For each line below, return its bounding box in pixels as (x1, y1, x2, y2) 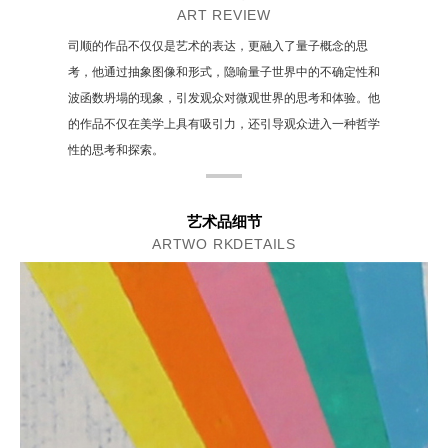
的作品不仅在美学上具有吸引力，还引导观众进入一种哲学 (68, 117, 380, 132)
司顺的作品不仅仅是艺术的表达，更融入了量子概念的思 (68, 39, 368, 54)
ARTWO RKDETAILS (152, 236, 296, 253)
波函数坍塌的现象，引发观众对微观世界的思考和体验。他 (68, 91, 380, 106)
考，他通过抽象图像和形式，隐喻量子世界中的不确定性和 (68, 65, 380, 80)
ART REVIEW (177, 7, 271, 24)
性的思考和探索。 (68, 143, 164, 158)
